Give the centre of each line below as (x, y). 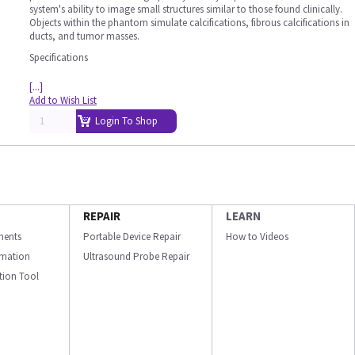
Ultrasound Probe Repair (136, 256)
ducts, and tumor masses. (84, 36)
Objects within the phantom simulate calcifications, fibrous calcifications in (189, 23)
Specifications (59, 57)
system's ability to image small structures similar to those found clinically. (186, 9)
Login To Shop (126, 121)
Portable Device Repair (132, 237)
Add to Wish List (63, 100)
